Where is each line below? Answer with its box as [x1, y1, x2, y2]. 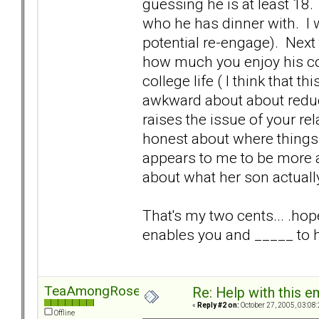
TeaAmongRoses [44, 283, 147, 300]
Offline [53, 309, 75, 318]
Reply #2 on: [197, 301, 239, 310]
